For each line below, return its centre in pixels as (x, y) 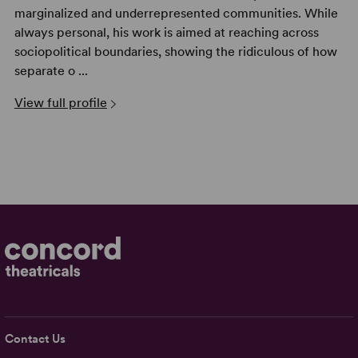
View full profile (60, 103)
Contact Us (36, 338)
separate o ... (51, 71)
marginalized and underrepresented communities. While (176, 14)
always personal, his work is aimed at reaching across (166, 33)
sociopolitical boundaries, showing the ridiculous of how (175, 52)
